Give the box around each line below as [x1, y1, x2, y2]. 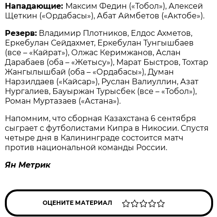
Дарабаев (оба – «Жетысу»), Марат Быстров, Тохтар [5, 57, 209, 67]
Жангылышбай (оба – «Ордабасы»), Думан [5, 67, 174, 77]
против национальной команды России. [5, 142, 168, 152]
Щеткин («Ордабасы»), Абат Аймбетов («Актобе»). [5, 11, 205, 20]
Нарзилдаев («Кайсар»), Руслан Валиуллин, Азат [5, 77, 199, 86]
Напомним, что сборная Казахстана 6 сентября [5, 113, 197, 123]
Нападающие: [5, 1, 66, 11]
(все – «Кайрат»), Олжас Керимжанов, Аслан [5, 47, 181, 57]
